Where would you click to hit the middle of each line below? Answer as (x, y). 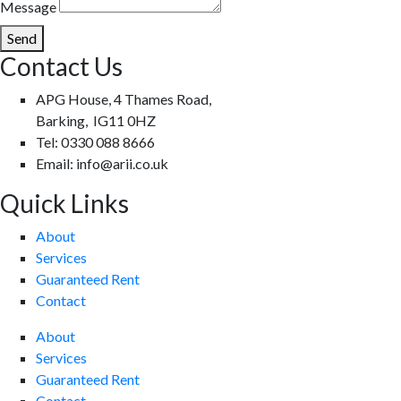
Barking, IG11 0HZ (96, 120)
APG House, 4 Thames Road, (124, 98)
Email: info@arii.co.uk (102, 163)
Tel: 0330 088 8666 (95, 141)
